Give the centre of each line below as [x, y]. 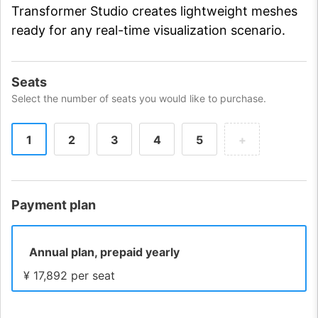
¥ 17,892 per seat [69, 275]
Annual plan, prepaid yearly [104, 252]
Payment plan [54, 205]
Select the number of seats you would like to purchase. [139, 98]
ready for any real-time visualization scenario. [148, 30]
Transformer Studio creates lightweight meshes [154, 11]
